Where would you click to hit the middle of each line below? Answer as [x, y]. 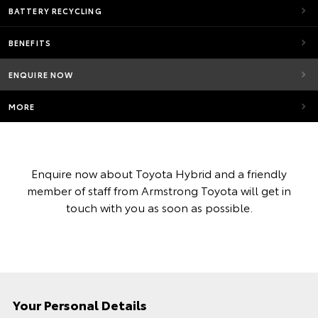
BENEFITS [30, 43]
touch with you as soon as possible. [159, 207]
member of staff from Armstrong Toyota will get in [159, 190]
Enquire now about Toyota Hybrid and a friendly [159, 173]
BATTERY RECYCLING [55, 11]
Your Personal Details [80, 305]
